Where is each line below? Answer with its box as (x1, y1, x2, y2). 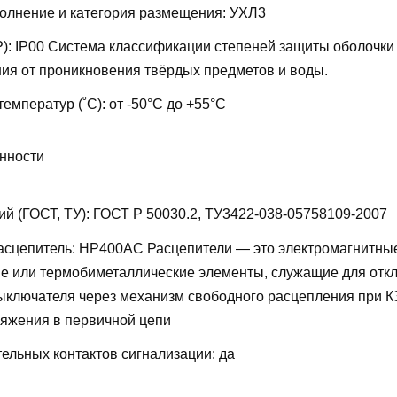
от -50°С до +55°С (109, 97, 226, 113)
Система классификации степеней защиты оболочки (48, 38, 394, 54)
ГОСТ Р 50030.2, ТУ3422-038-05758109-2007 (93, 206, 387, 222)
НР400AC (79, 240, 147, 256)
